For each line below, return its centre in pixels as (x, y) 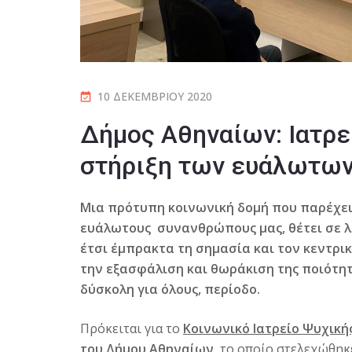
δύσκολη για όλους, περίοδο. (170, 290)
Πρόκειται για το (132, 329)
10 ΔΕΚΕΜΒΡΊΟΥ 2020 (155, 97)
